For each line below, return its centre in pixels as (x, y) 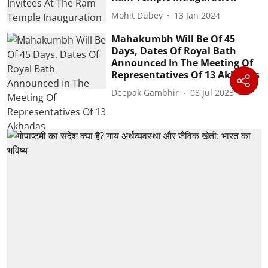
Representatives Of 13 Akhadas (186, 74)
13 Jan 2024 (197, 15)
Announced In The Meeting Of (182, 63)
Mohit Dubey (137, 15)
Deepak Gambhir (145, 93)
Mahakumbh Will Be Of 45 (173, 39)
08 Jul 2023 (212, 93)
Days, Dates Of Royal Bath (174, 51)
